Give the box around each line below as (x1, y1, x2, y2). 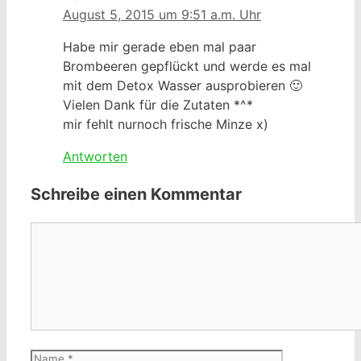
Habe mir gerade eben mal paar (63, 38, 256, 55)
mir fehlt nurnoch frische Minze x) (63, 115, 268, 132)
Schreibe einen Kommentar (31, 184, 242, 204)
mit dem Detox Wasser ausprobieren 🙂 (63, 77, 302, 93)
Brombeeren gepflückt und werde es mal (63, 57, 311, 74)
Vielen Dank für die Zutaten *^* (63, 96, 253, 113)
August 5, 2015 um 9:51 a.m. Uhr (63, 6, 261, 23)
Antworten (63, 147, 127, 164)
